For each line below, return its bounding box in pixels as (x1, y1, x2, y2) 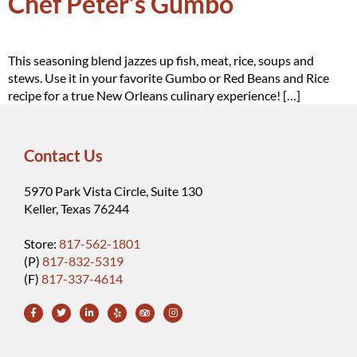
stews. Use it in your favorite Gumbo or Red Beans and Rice (8, 70, 329, 85)
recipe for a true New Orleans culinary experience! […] (8, 88, 300, 103)
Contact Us (24, 146, 103, 165)
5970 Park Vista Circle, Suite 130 (24, 183, 202, 198)
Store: (24, 236, 59, 251)
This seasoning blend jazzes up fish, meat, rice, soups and (8, 53, 314, 68)
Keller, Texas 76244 (24, 201, 129, 216)
